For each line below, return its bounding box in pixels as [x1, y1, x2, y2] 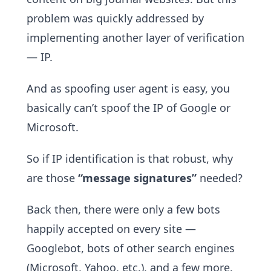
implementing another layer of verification [27, 30, 244, 45]
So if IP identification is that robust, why [27, 151, 233, 166]
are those [27, 171, 78, 185]
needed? [197, 171, 243, 185]
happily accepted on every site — [27, 221, 196, 236]
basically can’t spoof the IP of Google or [27, 100, 230, 115]
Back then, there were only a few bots [27, 202, 220, 217]
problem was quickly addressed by [27, 11, 204, 25]
